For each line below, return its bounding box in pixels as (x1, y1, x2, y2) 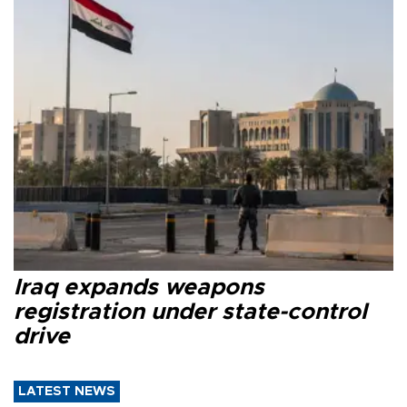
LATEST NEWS (18, 385, 115, 399)
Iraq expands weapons (14, 276, 264, 300)
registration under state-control (14, 301, 367, 324)
